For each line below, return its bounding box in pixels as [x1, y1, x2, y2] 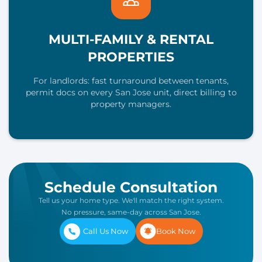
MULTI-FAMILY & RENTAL [49, 32, 213, 48]
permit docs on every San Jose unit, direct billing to [25, 87, 237, 98]
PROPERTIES [88, 49, 174, 65]
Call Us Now [83, 226, 128, 236]
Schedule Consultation [44, 178, 218, 196]
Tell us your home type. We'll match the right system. [38, 196, 224, 205]
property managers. [91, 99, 171, 110]
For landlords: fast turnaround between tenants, [33, 75, 229, 87]
